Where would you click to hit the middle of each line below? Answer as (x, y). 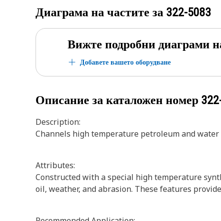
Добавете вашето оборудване (125, 62)
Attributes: (55, 165)
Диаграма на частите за (101, 12)
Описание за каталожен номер (118, 100)
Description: (58, 122)
